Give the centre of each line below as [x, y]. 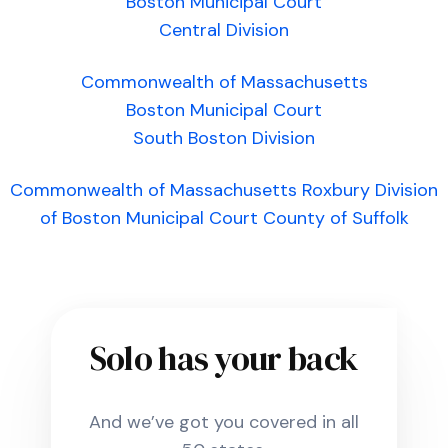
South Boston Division [224, 138]
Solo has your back [224, 358]
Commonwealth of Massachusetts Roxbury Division [224, 190]
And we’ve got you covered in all [224, 422]
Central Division [224, 30]
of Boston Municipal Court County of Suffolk [224, 218]
